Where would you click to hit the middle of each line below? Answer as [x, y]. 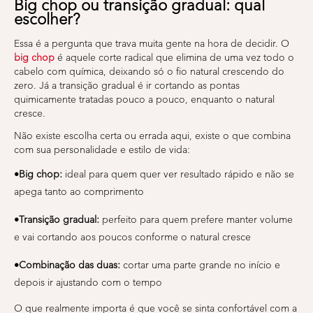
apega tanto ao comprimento [79, 191]
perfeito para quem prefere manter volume [196, 219]
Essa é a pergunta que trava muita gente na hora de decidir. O [152, 43]
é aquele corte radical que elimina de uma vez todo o [174, 57]
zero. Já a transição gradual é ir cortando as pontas [127, 85]
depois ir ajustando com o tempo [88, 282]
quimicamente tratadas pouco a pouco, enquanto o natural [144, 99]
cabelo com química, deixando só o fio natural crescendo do [149, 71]
